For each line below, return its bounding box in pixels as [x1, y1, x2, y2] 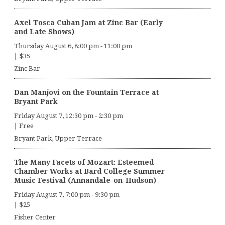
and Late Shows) [14, 28, 74, 36]
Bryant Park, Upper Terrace [14, 135, 102, 143]
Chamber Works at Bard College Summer [14, 167, 165, 176]
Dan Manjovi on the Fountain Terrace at [14, 88, 159, 97]
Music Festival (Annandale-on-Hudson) [14, 176, 156, 185]
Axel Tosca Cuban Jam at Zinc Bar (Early [14, 19, 163, 27]
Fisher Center [14, 213, 56, 221]
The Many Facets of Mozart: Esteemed [14, 158, 154, 167]
